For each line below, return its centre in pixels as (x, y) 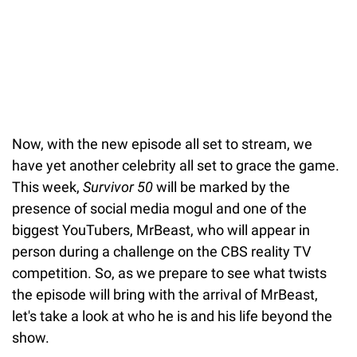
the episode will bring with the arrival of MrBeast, (165, 294)
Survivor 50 (118, 186)
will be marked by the (222, 186)
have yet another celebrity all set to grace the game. (176, 165)
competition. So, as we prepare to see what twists (169, 273)
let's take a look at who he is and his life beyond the (172, 316)
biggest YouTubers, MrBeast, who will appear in (161, 229)
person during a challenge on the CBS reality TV (161, 251)
